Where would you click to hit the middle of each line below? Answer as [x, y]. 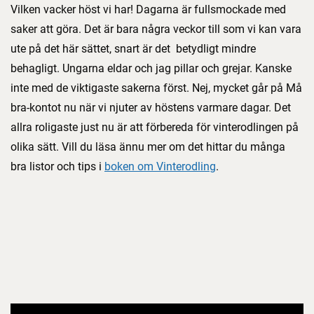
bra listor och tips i [57, 166]
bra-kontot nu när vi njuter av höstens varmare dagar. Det [151, 108]
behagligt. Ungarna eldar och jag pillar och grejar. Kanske [151, 68]
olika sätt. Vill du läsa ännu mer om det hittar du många [148, 147]
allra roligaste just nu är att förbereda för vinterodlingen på [155, 127]
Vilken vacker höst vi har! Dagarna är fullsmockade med [148, 9]
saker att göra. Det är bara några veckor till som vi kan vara [156, 29]
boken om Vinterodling [160, 166]
